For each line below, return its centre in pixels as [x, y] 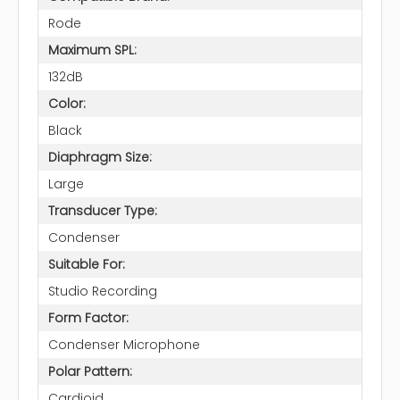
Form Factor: [88, 317]
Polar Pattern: [90, 371]
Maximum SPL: [92, 50]
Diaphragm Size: [100, 157]
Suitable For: [86, 264]
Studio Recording [102, 291]
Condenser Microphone [124, 344]
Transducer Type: [102, 210]
